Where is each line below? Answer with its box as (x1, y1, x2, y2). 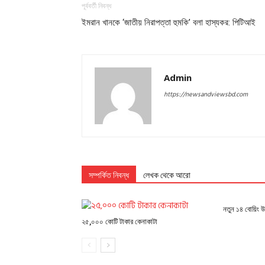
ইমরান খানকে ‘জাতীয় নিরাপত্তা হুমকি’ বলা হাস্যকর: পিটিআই (82, 17, 256, 28)
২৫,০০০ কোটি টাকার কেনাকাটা (82, 217, 157, 227)
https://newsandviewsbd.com (164, 89, 248, 101)
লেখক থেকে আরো (143, 170, 190, 180)
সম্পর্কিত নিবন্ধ (89, 170, 129, 180)
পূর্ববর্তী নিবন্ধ (82, 2, 111, 11)
